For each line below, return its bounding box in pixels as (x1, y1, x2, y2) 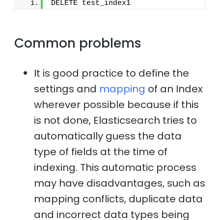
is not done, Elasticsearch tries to (34, 113, 197, 127)
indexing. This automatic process (34, 160, 197, 174)
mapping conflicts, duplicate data (34, 192, 203, 206)
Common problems (14, 34, 141, 52)
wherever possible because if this (34, 97, 199, 111)
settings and (34, 82, 100, 96)
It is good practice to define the (34, 66, 190, 80)
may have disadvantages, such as (34, 176, 206, 190)
